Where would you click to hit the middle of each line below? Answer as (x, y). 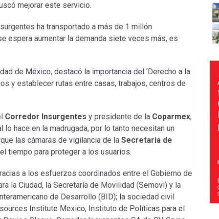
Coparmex (171, 117)
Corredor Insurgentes (46, 117)
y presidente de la (119, 117)
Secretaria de (147, 140)
